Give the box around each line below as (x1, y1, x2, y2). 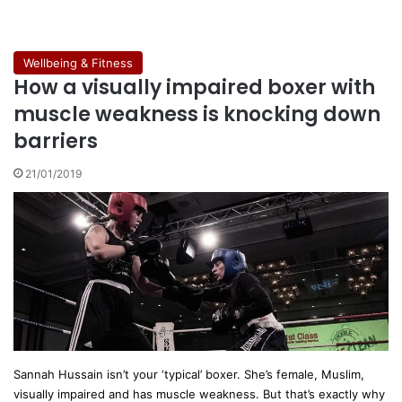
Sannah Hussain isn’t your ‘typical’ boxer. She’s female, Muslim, (13, 367, 364, 382)
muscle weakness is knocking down (13, 100, 380, 128)
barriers (13, 127, 98, 155)
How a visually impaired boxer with (13, 73, 375, 101)
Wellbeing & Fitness (23, 55, 133, 70)
